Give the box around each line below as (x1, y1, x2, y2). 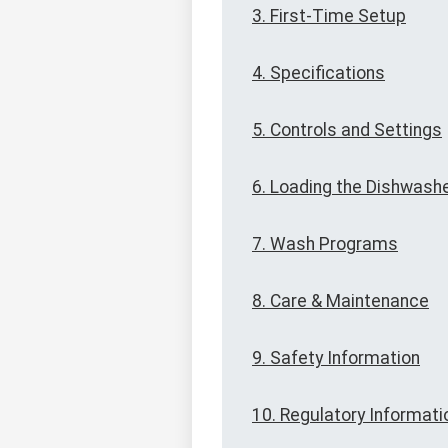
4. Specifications (252, 63, 385, 84)
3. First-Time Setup (252, 6, 406, 27)
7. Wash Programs (252, 234, 398, 255)
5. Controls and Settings (252, 120, 442, 141)
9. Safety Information (252, 348, 420, 369)
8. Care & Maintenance (252, 291, 429, 312)
